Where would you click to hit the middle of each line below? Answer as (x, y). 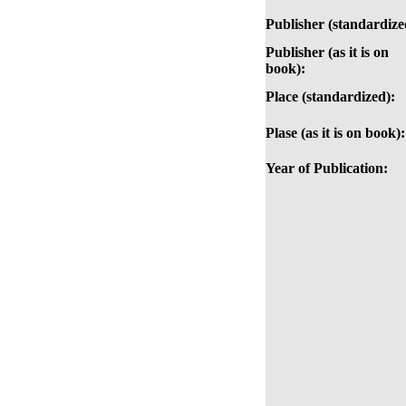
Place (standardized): (330, 97)
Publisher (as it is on (327, 53)
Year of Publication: (327, 169)
